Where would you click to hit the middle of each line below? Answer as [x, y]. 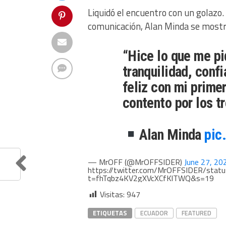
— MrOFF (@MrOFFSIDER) [136, 162]
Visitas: [112, 194]
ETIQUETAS [110, 213]
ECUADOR [154, 213]
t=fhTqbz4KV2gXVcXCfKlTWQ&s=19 [151, 178]
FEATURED [196, 213]
